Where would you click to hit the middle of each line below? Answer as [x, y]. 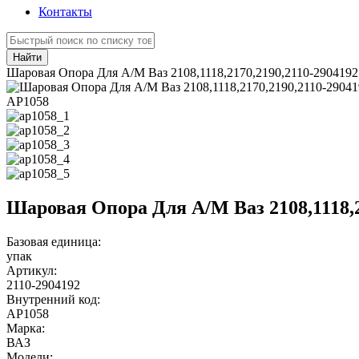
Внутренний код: [53, 299]
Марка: [26, 328]
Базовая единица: [54, 241]
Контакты [65, 12]
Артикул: [32, 270]
